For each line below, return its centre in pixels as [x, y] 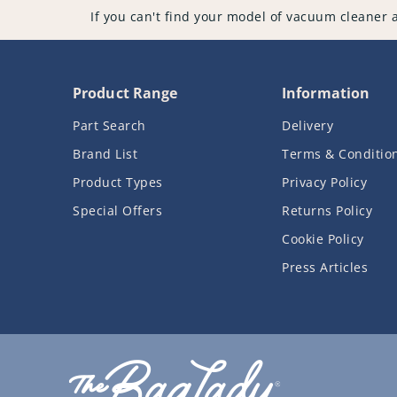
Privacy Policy [324, 183]
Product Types [118, 183]
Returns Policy [327, 211]
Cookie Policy [323, 239]
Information [326, 93]
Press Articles [325, 268]
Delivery [307, 126]
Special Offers [117, 211]
